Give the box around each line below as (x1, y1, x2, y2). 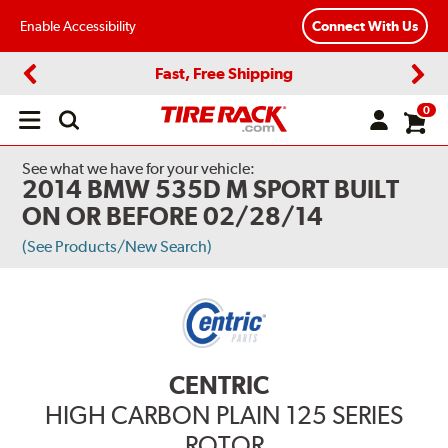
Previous (29, 82, 82, 99)
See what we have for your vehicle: (22, 159, 256, 178)
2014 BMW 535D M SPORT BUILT (22, 174, 400, 204)
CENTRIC (169, 370, 269, 401)
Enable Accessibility (20, 17, 136, 34)
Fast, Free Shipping (155, 63, 293, 83)
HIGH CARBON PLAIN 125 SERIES (45, 400, 403, 431)
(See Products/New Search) (22, 237, 213, 256)
